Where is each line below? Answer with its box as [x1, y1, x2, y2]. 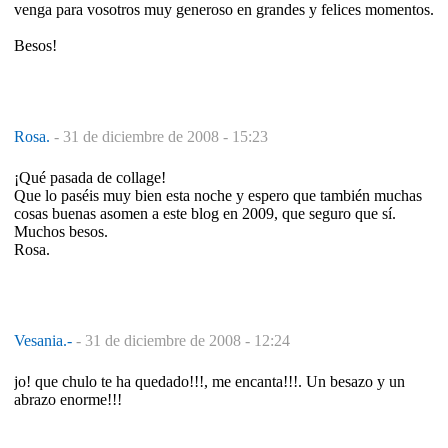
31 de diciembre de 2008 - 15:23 [63, 127, 268, 145]
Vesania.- [14, 331, 76, 349]
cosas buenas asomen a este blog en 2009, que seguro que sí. [14, 204, 396, 222]
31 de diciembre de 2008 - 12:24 [85, 331, 290, 349]
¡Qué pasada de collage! [14, 168, 166, 186]
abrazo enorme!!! [14, 390, 122, 408]
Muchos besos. [14, 222, 108, 240]
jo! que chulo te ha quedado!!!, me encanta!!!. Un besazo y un [14, 372, 405, 390]
